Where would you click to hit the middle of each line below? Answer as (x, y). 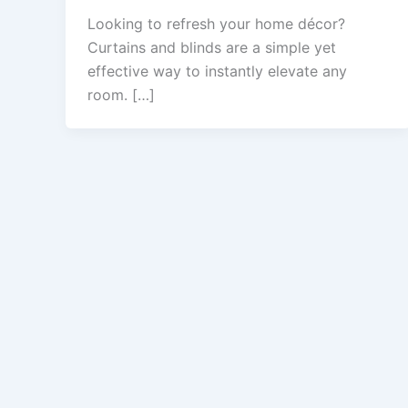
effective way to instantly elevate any (217, 71)
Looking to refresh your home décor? (216, 24)
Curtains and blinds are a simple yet (212, 48)
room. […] (121, 95)
